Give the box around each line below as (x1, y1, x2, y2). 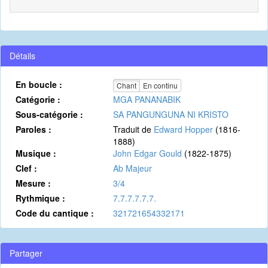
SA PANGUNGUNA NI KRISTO (112, 108, 229, 120)
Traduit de (112, 123, 154, 135)
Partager (10, 247, 42, 259)
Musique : (16, 147, 56, 159)
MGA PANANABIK (112, 93, 181, 105)
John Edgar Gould (112, 147, 182, 159)
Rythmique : (16, 192, 65, 204)
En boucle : (16, 78, 62, 90)
